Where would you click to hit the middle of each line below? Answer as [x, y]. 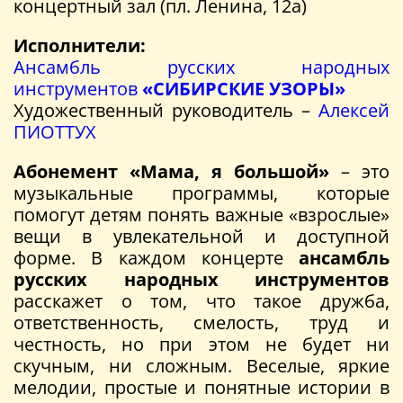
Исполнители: [80, 45]
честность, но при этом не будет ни [201, 344]
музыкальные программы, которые [201, 193]
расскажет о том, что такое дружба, [201, 300]
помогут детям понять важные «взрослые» [201, 214]
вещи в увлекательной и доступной [201, 236]
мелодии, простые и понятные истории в [201, 387]
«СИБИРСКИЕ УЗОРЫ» [244, 88]
